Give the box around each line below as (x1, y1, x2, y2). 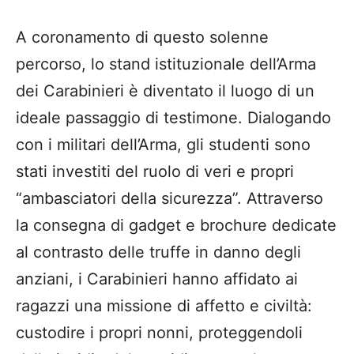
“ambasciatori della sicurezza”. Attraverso (16, 189, 323, 209)
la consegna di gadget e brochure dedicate (16, 216, 337, 235)
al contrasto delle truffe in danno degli (16, 243, 301, 262)
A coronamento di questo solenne (16, 28, 269, 47)
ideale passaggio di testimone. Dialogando (16, 108, 331, 128)
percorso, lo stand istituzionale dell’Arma (16, 55, 316, 74)
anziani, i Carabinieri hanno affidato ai (16, 269, 298, 289)
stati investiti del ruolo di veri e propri (16, 162, 294, 182)
